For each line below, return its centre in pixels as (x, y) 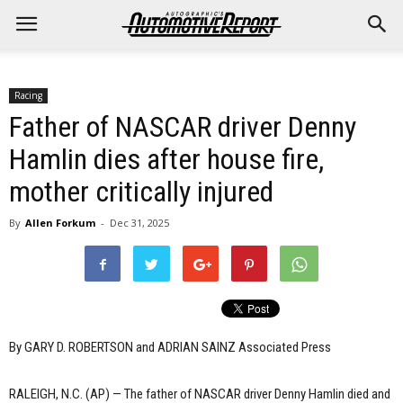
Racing (28, 95)
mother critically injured (141, 192)
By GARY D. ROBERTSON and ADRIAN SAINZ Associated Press (170, 347)
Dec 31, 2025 (139, 223)
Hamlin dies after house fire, (166, 159)
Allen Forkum (60, 223)
